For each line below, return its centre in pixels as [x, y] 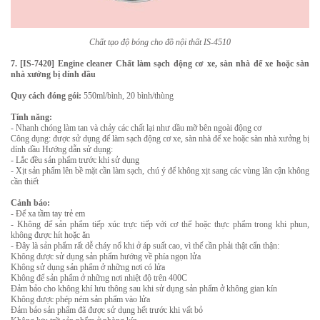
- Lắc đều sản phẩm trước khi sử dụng [75, 160]
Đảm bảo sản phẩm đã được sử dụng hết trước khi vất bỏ [107, 310]
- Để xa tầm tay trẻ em [48, 214]
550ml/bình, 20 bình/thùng [127, 96]
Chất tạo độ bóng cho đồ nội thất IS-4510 [160, 42]
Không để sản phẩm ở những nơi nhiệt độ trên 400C [99, 278]
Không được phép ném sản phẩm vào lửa [80, 299]
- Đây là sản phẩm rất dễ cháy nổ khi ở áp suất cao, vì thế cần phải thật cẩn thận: [145, 246]
